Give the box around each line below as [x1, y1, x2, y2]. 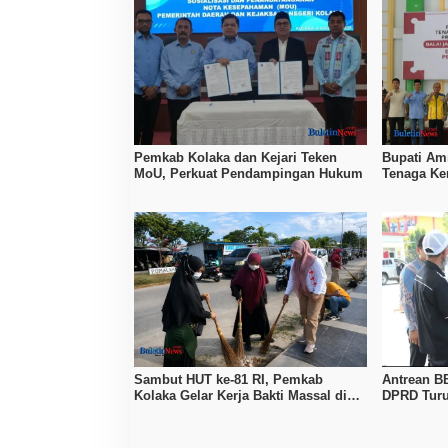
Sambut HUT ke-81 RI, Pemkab [134, 372, 323, 388]
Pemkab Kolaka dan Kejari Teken [134, 149, 337, 165]
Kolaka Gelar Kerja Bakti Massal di [134, 388, 347, 404]
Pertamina [382, 404, 446, 420]
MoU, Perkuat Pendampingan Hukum [134, 165, 363, 181]
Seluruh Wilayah [134, 404, 236, 420]
